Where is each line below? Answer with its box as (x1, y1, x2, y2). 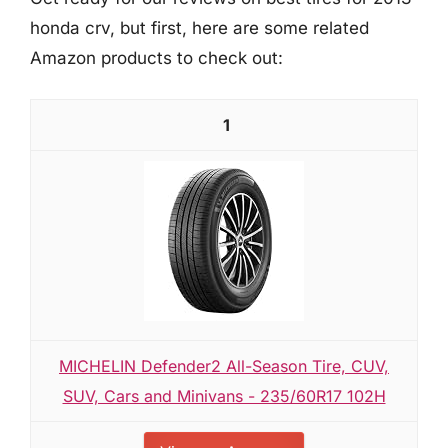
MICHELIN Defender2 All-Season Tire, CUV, (59, 355, 389, 376)
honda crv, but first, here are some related (30, 18, 369, 38)
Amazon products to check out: (30, 48, 283, 68)
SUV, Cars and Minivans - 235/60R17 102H (62, 385, 386, 406)
